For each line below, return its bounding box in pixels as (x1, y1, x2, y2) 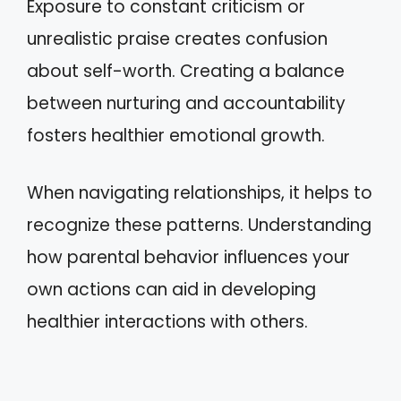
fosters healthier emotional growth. (27, 123, 325, 148)
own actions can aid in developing (27, 277, 316, 302)
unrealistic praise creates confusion (27, 26, 328, 51)
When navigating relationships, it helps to (27, 181, 372, 205)
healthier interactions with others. (27, 310, 308, 334)
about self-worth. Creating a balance (27, 58, 345, 83)
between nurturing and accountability (27, 90, 346, 115)
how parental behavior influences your (27, 245, 350, 269)
